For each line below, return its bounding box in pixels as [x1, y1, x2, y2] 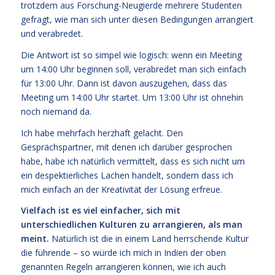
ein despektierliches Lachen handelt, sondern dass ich [20, 169, 233, 181]
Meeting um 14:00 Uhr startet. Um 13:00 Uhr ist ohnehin [20, 91, 243, 103]
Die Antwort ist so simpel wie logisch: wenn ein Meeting [20, 48, 242, 61]
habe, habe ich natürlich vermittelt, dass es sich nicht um [20, 155, 245, 167]
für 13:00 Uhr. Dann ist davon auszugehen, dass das [20, 77, 227, 89]
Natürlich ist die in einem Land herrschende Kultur [48, 233, 249, 245]
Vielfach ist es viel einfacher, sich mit [20, 204, 180, 217]
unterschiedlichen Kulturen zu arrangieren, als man [20, 219, 242, 231]
